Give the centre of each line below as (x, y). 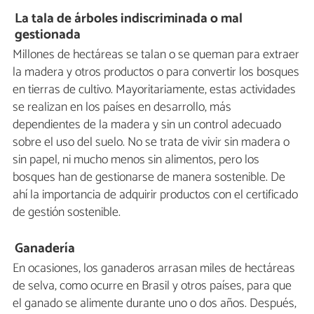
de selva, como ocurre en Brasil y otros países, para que (152, 286)
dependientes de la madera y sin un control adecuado (147, 124)
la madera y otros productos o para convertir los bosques (156, 72)
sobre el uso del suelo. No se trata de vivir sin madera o (151, 142)
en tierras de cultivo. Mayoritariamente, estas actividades (154, 89)
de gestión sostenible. (67, 212)
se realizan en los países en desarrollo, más (122, 107)
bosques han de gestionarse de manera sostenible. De (149, 177)
